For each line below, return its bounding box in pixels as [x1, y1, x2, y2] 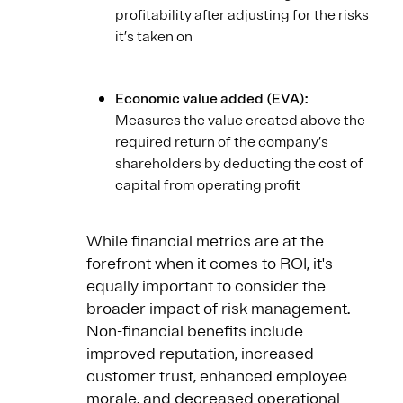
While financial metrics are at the [86, 231, 324, 252]
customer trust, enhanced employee [86, 366, 347, 387]
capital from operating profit [115, 176, 300, 195]
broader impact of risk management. [86, 299, 350, 319]
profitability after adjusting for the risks [115, 6, 369, 25]
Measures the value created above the [115, 112, 365, 130]
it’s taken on [115, 28, 195, 47]
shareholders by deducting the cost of [115, 155, 363, 174]
